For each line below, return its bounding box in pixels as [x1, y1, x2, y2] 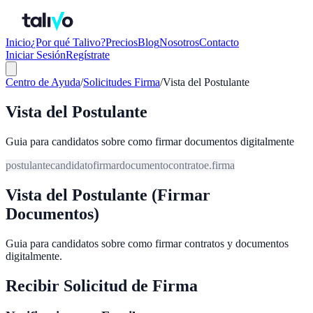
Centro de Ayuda [6, 76, 80, 88]
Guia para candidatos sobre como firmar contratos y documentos [6, 237, 289, 249]
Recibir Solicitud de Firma [6, 276, 198, 295]
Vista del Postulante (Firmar [6, 185, 210, 204]
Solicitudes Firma [83, 76, 160, 88]
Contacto [199, 36, 239, 48]
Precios [105, 36, 138, 48]
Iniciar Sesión [6, 49, 66, 61]
